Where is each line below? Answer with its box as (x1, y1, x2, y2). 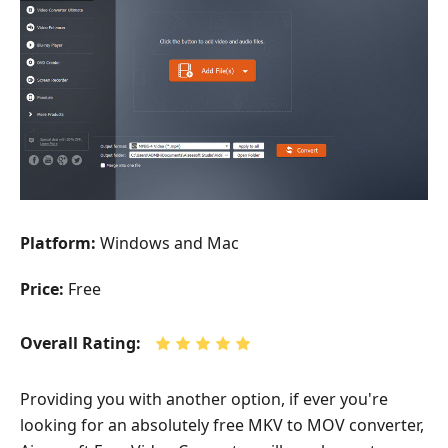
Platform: (20, 232, 96, 255)
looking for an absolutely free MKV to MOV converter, (20, 414, 424, 437)
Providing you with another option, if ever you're (20, 388, 388, 411)
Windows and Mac (96, 232, 239, 255)
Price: (20, 278, 64, 301)
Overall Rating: (20, 332, 141, 355)
